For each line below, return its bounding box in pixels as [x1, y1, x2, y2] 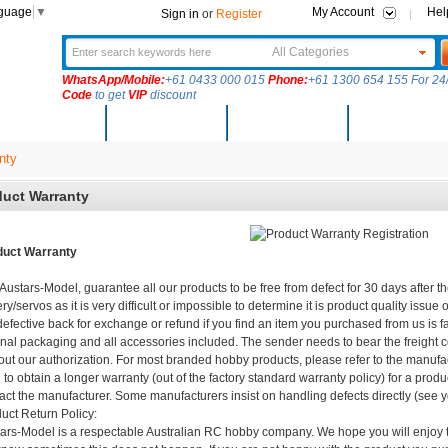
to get [91, 88, 128, 102]
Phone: [267, 73, 308, 87]
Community [253, 116, 319, 130]
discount [146, 88, 196, 102]
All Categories [271, 45, 349, 59]
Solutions [380, 116, 434, 130]
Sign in [161, 7, 199, 21]
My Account [311, 5, 374, 19]
